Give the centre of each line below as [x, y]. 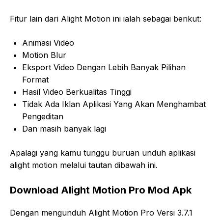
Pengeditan [43, 116]
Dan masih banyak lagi [64, 128]
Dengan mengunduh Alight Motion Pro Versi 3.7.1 [101, 212]
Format [35, 79]
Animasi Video [48, 42]
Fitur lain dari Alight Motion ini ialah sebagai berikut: [106, 18]
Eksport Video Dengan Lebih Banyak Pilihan [104, 67]
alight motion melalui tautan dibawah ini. [84, 165]
